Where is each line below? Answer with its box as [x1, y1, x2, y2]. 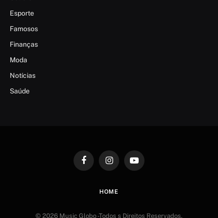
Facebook [83, 161, 111, 168]
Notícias [10, 71, 36, 79]
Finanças [10, 40, 38, 48]
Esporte [10, 9, 34, 17]
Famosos [10, 24, 38, 33]
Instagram [108, 161, 139, 168]
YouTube [133, 161, 159, 168]
